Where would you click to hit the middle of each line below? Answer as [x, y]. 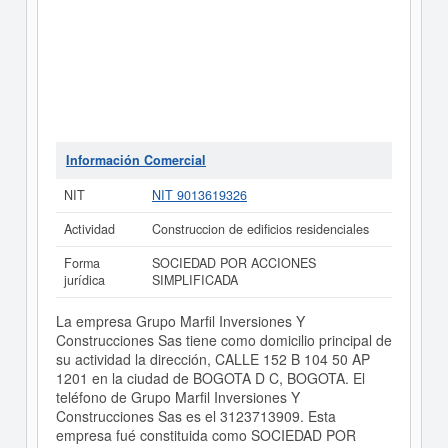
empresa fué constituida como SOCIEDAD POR [205, 435]
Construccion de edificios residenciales [260, 229]
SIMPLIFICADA [195, 280]
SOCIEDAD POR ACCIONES [234, 263]
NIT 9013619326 [199, 195]
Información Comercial [136, 160]
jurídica [84, 280]
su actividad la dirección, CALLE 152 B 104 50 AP [212, 359]
